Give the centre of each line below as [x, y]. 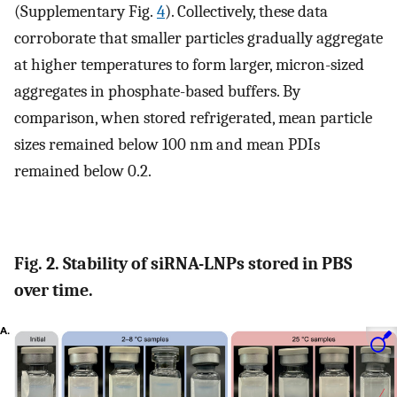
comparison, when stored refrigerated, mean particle [193, 117]
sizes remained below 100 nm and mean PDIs [167, 144]
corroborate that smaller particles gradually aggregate [198, 38]
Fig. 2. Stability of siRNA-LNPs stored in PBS [183, 263]
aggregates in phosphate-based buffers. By [157, 91]
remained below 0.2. [83, 171]
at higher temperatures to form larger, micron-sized [189, 64]
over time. [54, 290]
